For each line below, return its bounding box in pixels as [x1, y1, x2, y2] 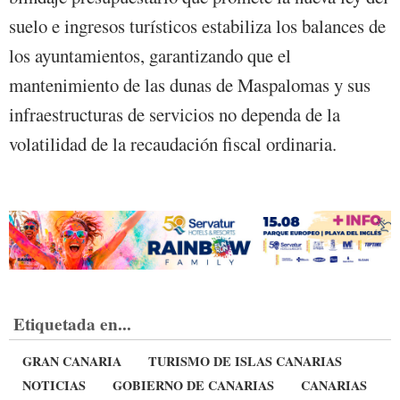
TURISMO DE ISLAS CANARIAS [148, 351, 342, 371]
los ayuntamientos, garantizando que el [9, 43, 291, 69]
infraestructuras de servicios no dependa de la [9, 102, 340, 128]
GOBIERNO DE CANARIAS [112, 375, 274, 395]
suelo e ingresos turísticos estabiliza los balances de [9, 13, 386, 39]
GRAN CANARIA [22, 351, 121, 371]
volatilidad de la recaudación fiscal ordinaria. [9, 131, 337, 157]
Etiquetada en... [13, 311, 131, 337]
